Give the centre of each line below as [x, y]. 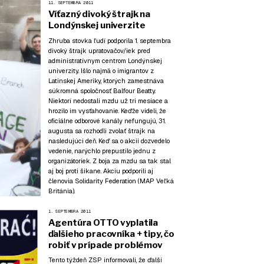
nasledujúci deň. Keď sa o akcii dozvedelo [109, 141]
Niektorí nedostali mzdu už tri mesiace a [108, 100]
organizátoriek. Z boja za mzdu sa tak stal [109, 161]
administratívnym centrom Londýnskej [105, 60]
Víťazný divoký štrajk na [99, 14]
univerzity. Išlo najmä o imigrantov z [101, 70]
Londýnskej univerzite [97, 25]
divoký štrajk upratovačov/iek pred [99, 50]
